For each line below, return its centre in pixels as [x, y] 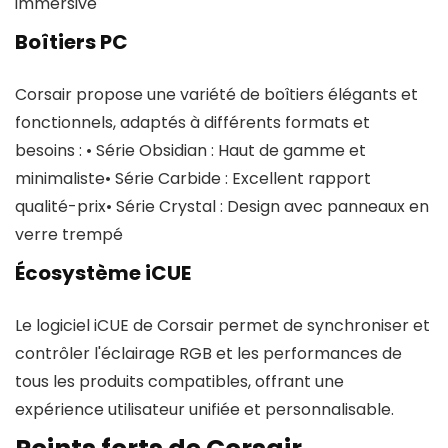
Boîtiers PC [71, 42]
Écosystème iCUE [103, 273]
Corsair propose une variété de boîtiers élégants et [216, 94]
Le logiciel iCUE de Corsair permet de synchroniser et [222, 325]
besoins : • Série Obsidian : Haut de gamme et [190, 150]
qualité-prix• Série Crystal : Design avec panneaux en [222, 206]
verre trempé [69, 234]
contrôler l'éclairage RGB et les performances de [208, 353]
